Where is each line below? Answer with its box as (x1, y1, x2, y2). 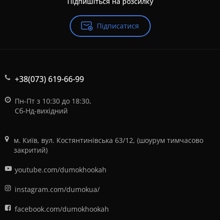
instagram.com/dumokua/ (15, 185, 100, 194)
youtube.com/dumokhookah (15, 165, 107, 174)
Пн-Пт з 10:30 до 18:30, (15, 96, 91, 106)
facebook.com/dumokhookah (15, 204, 109, 214)
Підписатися (97, 21, 139, 30)
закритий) (13, 145, 48, 155)
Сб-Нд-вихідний (15, 106, 68, 115)
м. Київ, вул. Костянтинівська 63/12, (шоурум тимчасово (13, 136, 203, 145)
